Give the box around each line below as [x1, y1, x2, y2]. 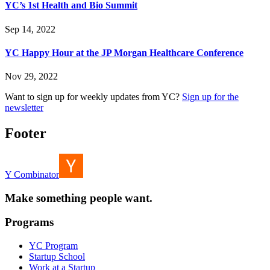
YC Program [29, 240, 78, 251]
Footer [5, 125, 46, 142]
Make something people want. [5, 191, 152, 204]
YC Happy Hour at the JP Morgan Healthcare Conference [5, 47, 243, 58]
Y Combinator [5, 169, 59, 180]
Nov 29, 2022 [5, 71, 58, 82]
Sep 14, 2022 [5, 24, 55, 34]
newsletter [5, 102, 43, 113]
